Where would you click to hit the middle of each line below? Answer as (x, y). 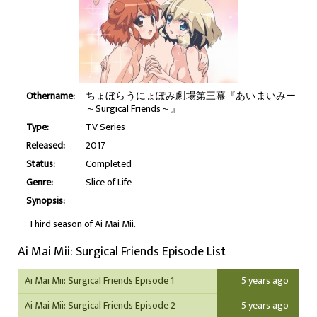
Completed (109, 164)
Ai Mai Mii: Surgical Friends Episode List (122, 252)
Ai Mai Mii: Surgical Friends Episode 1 (99, 281)
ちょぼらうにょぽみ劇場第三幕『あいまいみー (191, 96)
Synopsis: (46, 201)
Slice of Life (109, 182)
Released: (46, 145)
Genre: (40, 182)
